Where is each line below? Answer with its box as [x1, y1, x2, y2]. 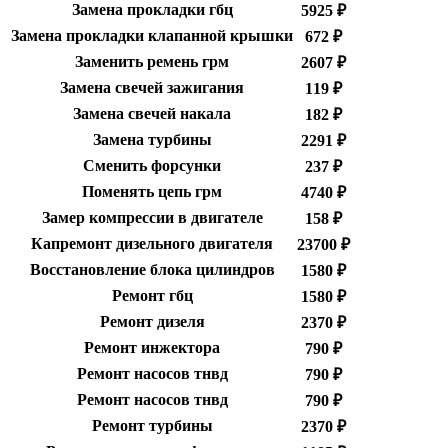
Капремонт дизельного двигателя [31, 235, 273, 253]
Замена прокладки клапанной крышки [11, 27, 293, 45]
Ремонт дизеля [99, 313, 205, 331]
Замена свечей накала [73, 105, 231, 123]
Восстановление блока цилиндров [29, 261, 275, 279]
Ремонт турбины [91, 417, 213, 435]
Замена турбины [92, 131, 212, 149]
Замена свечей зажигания [60, 79, 244, 97]
